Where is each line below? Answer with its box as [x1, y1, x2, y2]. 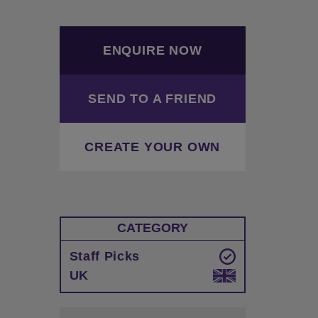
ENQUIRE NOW [102, 43, 202, 57]
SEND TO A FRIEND [88, 92, 217, 106]
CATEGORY [116, 221, 188, 235]
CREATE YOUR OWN [84, 140, 221, 154]
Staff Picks [69, 249, 141, 263]
